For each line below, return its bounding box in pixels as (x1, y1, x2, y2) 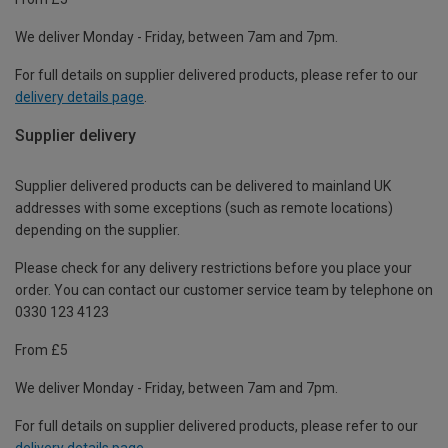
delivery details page (15, 89, 144, 106)
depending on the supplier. (15, 222, 180, 239)
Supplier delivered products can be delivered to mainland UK (15, 178, 391, 195)
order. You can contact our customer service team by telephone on (15, 282, 433, 299)
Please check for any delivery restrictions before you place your (15, 260, 412, 277)
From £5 (15, 342, 68, 359)
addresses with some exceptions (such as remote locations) (15, 200, 393, 217)
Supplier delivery (15, 126, 136, 146)
